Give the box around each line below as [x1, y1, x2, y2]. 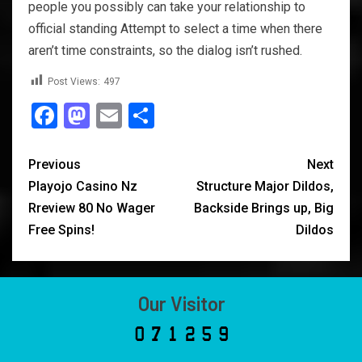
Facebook [57, 99, 165, 131]
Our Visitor [138, 291, 226, 315]
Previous [28, 156, 81, 172]
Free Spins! [28, 221, 95, 238]
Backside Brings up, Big [194, 200, 334, 216]
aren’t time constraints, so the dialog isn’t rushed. [28, 42, 302, 58]
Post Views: [48, 75, 100, 87]
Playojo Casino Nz [28, 178, 137, 194]
